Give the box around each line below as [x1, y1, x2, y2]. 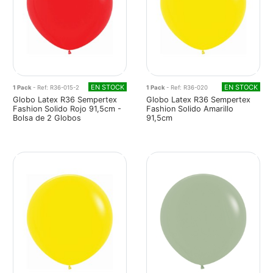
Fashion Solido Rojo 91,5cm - [13, 104, 121, 113]
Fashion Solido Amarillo [146, 104, 233, 113]
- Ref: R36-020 [166, 83, 208, 91]
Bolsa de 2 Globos [13, 113, 81, 122]
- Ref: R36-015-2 [33, 83, 79, 91]
